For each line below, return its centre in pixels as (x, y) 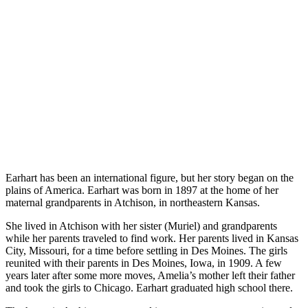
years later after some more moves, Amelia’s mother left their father (150, 275)
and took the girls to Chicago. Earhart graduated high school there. (149, 287)
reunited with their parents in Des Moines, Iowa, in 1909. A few (144, 263)
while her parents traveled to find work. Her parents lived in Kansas (152, 238)
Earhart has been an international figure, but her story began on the (150, 177)
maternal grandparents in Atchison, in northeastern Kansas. (133, 202)
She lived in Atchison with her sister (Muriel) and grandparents (141, 225)
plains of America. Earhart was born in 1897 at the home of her (142, 190)
